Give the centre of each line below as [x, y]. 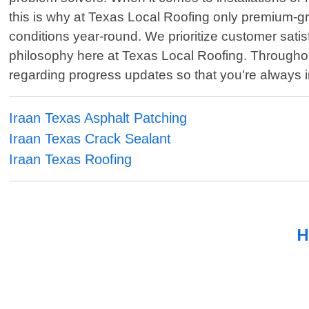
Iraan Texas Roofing [71, 160]
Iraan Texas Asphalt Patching [98, 118]
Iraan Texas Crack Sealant [90, 139]
